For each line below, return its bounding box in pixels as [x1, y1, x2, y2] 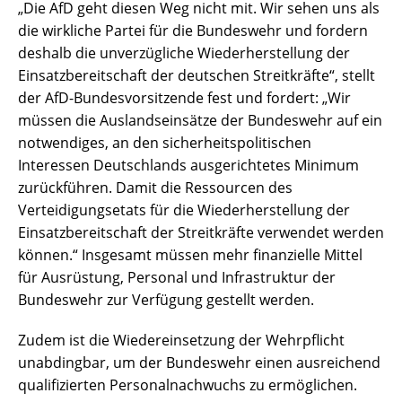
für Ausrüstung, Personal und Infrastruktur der [18, 267, 336, 288]
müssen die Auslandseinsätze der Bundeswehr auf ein [18, 110, 382, 131]
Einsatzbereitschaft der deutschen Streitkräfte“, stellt [18, 66, 375, 86]
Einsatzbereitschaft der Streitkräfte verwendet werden [18, 223, 384, 243]
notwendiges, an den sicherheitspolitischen [18, 133, 311, 153]
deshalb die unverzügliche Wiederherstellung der [18, 43, 350, 64]
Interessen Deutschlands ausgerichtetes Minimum [18, 155, 359, 176]
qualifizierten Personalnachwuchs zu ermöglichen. [18, 375, 357, 396]
